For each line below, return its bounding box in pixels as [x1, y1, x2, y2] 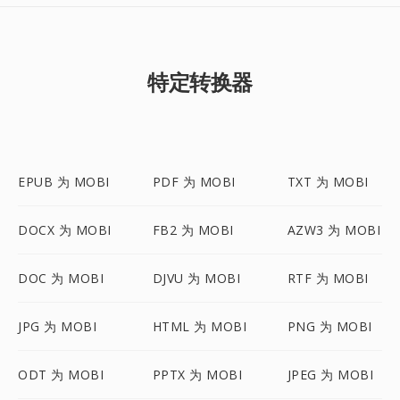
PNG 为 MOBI [287, 318, 372, 335]
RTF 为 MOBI [287, 270, 369, 287]
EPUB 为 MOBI [18, 173, 110, 190]
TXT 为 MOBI [287, 173, 369, 190]
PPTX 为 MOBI [152, 366, 243, 383]
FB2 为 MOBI [152, 221, 234, 238]
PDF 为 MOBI [152, 173, 236, 190]
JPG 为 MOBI [18, 318, 96, 335]
